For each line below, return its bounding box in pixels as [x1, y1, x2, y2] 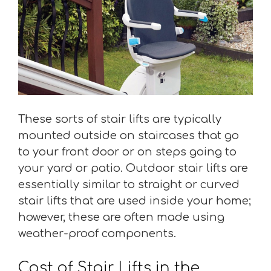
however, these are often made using [18, 211, 224, 223]
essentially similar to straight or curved [18, 178, 240, 191]
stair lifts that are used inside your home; [18, 194, 251, 207]
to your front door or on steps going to [18, 145, 237, 158]
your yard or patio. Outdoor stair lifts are [18, 162, 248, 174]
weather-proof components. [18, 227, 176, 240]
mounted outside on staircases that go [18, 129, 239, 142]
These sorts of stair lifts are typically [18, 113, 221, 125]
